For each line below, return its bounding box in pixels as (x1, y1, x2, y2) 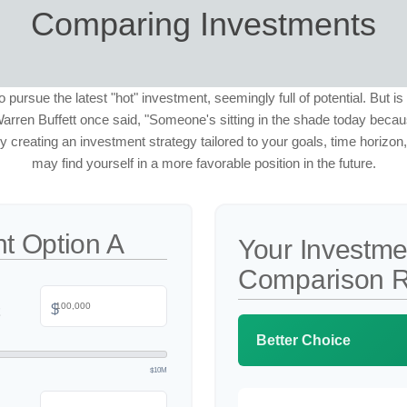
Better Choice (256, 333, 351, 348)
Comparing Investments (31, 5, 376, 43)
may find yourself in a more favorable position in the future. (31, 155, 376, 171)
